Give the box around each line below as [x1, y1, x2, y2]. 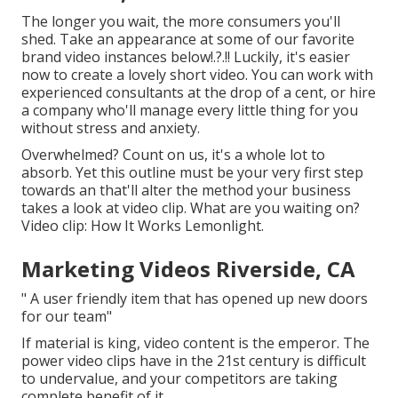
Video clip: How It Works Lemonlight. [21, 216, 264, 236]
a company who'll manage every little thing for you [21, 100, 358, 121]
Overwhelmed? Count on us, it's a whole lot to [21, 145, 325, 165]
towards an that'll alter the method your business [21, 180, 351, 201]
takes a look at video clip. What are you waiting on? [21, 198, 360, 219]
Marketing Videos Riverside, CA [21, 254, 355, 284]
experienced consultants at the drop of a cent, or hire [21, 83, 376, 103]
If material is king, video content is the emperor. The [21, 333, 370, 354]
